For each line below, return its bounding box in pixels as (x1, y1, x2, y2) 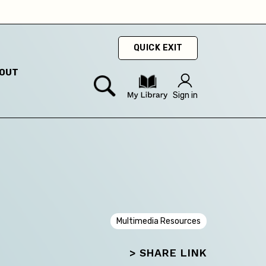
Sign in (173, 90, 198, 100)
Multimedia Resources (116, 216, 201, 226)
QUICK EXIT (133, 43, 183, 53)
